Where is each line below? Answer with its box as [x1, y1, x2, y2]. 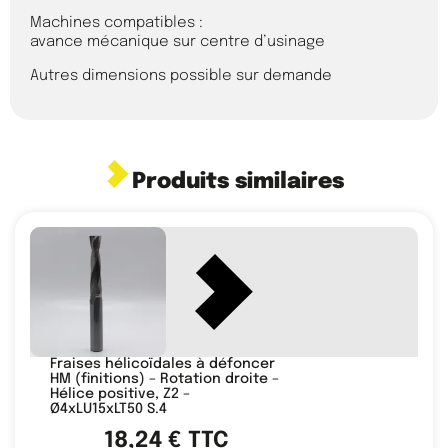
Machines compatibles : [30, 15, 203, 32]
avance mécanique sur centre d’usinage [30, 34, 325, 51]
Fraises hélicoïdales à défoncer [50, 357, 275, 372]
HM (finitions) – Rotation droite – [50, 372, 279, 387]
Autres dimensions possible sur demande [30, 67, 332, 84]
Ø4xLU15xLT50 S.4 [50, 402, 167, 417]
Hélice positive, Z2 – [50, 387, 190, 402]
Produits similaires [132, 171, 344, 194]
